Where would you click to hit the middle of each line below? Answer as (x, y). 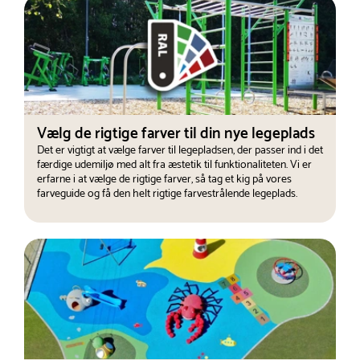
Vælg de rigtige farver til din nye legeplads (176, 133)
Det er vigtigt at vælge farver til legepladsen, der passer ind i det (180, 150)
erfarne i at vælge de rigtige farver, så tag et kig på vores (164, 179)
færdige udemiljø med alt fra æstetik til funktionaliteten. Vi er (174, 165)
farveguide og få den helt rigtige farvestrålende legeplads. (167, 194)
